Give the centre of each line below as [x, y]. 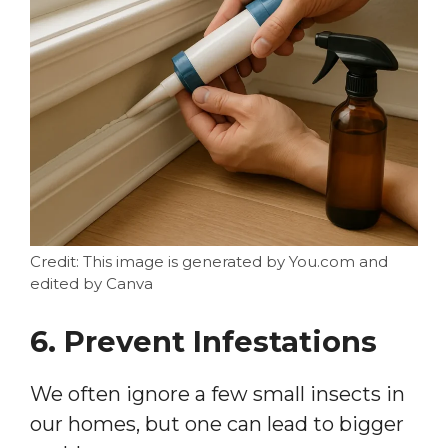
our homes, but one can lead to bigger [217, 423]
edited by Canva [91, 283]
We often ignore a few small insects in [217, 393]
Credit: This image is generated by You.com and [209, 261]
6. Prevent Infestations [203, 341]
